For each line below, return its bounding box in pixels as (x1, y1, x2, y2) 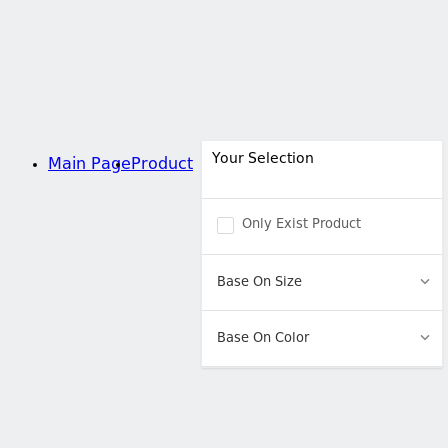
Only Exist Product (242, 218, 361, 231)
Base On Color (217, 332, 309, 345)
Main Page (48, 157, 131, 173)
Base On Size (217, 276, 302, 289)
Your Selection (212, 152, 314, 166)
